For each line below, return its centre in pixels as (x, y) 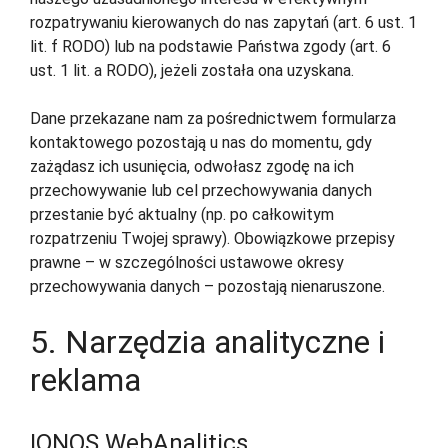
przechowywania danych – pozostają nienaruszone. (207, 287)
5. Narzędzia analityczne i (207, 342)
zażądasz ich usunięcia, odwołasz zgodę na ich (192, 167)
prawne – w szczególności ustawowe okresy (187, 263)
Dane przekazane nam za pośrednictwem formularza (213, 119)
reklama (85, 380)
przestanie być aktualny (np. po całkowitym (182, 215)
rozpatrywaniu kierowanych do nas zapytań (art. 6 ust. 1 (223, 23)
